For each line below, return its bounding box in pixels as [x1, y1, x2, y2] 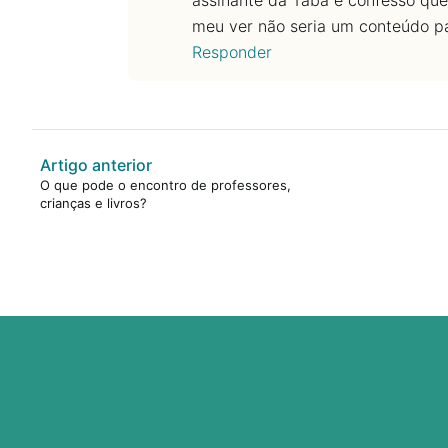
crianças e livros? [40, 195, 147, 212]
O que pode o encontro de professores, [40, 177, 291, 194]
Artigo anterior [40, 155, 152, 176]
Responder [192, 42, 272, 63]
